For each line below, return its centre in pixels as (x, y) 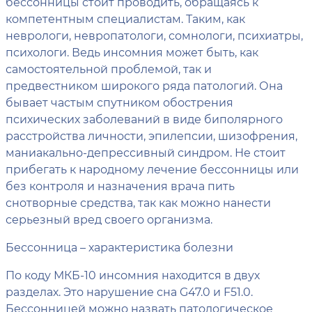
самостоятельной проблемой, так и (109, 68)
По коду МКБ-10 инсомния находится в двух (133, 274)
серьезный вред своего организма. (109, 219)
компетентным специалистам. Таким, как (125, 18)
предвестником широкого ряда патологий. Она (144, 85)
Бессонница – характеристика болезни (119, 247)
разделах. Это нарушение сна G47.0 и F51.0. (129, 291)
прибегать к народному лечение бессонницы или (152, 169)
